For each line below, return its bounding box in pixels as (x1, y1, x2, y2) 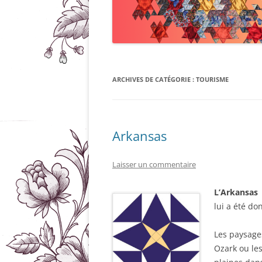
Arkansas (112, 127, 167, 144)
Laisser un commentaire (112, 159, 196, 170)
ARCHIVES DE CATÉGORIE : (112, 75, 196, 84)
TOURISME (196, 75, 229, 84)
